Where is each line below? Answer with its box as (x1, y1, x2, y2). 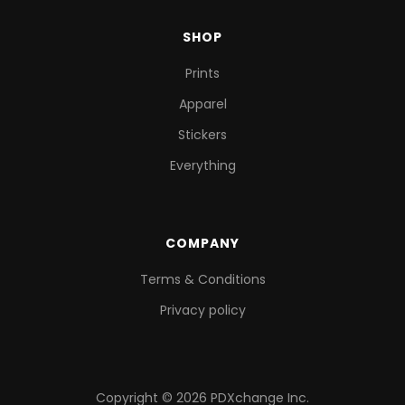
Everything (169, 155, 236, 174)
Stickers (178, 125, 227, 144)
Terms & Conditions (139, 269, 266, 288)
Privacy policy (159, 300, 246, 319)
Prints (185, 63, 220, 82)
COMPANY (165, 233, 240, 252)
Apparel (178, 94, 227, 113)
